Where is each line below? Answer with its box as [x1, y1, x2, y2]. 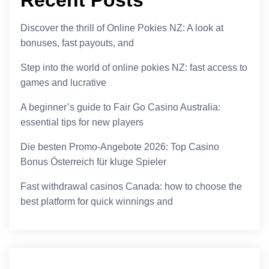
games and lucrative [20, 77, 107, 88]
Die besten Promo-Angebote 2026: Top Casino [20, 141, 220, 152]
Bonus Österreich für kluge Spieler [20, 156, 167, 167]
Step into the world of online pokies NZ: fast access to [20, 62, 248, 73]
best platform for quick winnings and [20, 196, 174, 207]
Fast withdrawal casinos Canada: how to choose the [20, 181, 243, 192]
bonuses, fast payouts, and [20, 37, 134, 48]
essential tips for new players [20, 116, 144, 127]
